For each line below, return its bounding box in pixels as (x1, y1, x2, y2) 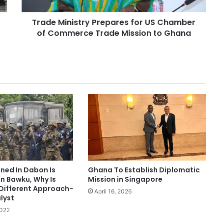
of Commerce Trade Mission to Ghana (36, 27, 191, 39)
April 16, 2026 (94, 187, 132, 195)
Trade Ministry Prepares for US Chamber (32, 17, 195, 28)
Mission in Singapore (87, 174, 163, 184)
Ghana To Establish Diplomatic (87, 165, 200, 175)
